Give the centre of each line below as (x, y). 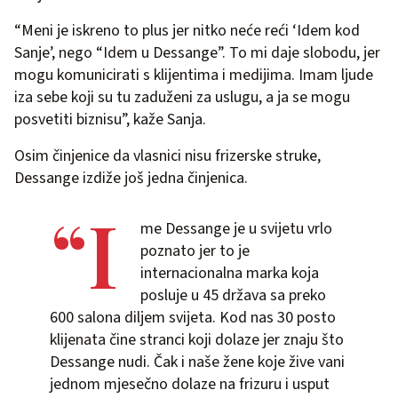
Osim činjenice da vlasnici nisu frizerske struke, (167, 155)
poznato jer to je (195, 251)
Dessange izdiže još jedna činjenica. (131, 178)
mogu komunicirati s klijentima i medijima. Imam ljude (194, 75)
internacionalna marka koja (230, 273)
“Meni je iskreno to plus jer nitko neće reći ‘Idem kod (187, 30)
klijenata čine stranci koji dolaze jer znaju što (197, 339)
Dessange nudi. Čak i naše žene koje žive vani (197, 362)
